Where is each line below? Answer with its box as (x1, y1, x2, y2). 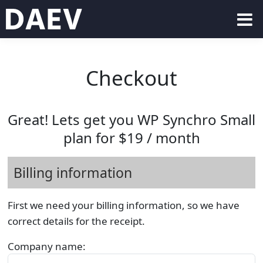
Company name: (7, 240, 86, 253)
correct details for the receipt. (7, 214, 145, 228)
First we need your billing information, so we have (7, 198, 240, 212)
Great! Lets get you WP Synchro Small (8, 110, 255, 129)
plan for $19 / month (63, 128, 200, 147)
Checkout (86, 64, 177, 92)
